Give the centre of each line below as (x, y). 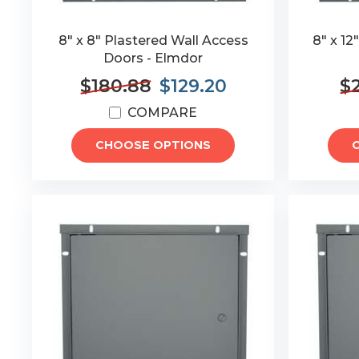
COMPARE (163, 113)
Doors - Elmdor (153, 58)
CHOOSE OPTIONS (153, 145)
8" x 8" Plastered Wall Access (153, 40)
